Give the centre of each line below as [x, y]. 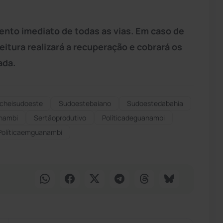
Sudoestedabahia [155, 103]
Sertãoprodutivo [60, 117]
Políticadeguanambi [133, 117]
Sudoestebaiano [85, 103]
